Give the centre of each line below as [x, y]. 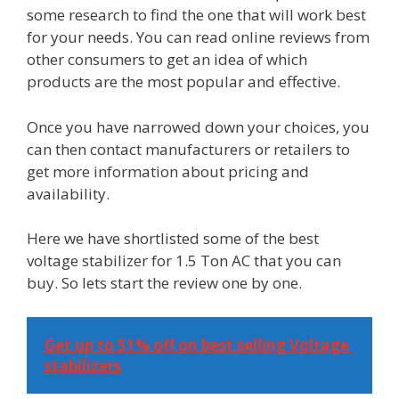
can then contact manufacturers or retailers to [188, 149]
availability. [68, 193]
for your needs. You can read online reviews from [198, 37]
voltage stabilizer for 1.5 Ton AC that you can [184, 261]
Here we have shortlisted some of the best [173, 239]
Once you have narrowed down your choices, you [198, 126]
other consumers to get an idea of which [167, 60]
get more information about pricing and [168, 171]
